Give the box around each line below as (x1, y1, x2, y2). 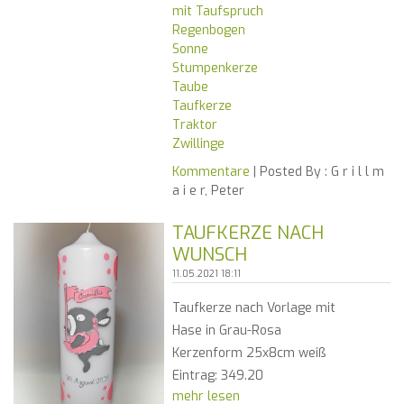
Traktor (171, 116, 217, 134)
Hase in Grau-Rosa (171, 322, 281, 340)
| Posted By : (249, 163, 327, 181)
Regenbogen (171, 22, 245, 40)
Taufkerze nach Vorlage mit (171, 299, 339, 317)
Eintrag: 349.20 (171, 367, 263, 385)
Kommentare (171, 163, 250, 181)
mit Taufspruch (171, 3, 263, 21)
